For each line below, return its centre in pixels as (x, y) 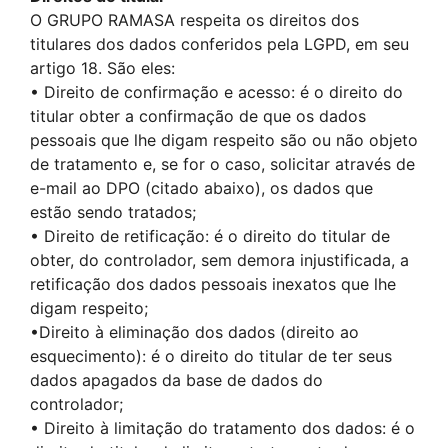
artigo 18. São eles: (102, 68)
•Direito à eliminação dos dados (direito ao (194, 332)
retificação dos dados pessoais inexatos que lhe (213, 284)
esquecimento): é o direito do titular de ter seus (211, 356)
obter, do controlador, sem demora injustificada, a (219, 260)
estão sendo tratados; (113, 212)
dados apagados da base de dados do (176, 380)
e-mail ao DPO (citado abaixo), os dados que (201, 188)
